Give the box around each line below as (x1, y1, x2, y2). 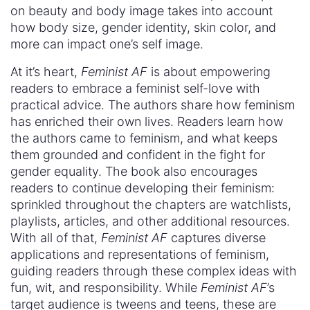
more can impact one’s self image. (10, 36, 207, 51)
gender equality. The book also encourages (10, 163, 257, 179)
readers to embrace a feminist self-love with (10, 80, 260, 95)
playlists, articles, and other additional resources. (10, 213, 290, 228)
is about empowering (147, 64, 271, 79)
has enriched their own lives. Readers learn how (10, 113, 283, 129)
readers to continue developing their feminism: (10, 180, 275, 195)
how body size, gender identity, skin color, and (10, 19, 276, 35)
